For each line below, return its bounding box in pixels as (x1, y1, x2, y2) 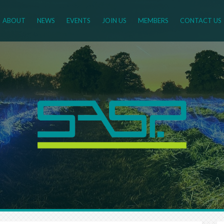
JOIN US (102, 16, 126, 24)
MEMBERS (138, 16, 168, 24)
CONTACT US (180, 16, 221, 24)
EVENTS (66, 16, 90, 24)
